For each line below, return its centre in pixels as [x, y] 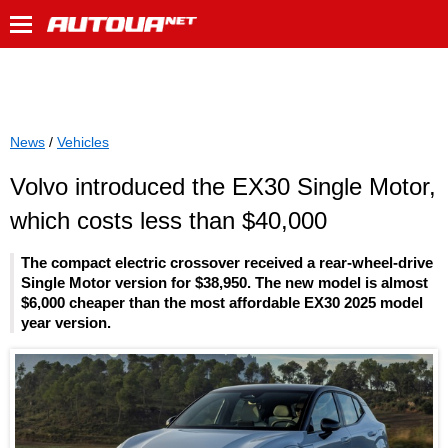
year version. [66, 323]
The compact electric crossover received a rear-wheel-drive [227, 263]
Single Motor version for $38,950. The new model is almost [224, 283]
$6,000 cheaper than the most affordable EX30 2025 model [222, 303]
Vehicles [83, 142]
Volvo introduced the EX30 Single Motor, [223, 186]
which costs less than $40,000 [168, 220]
